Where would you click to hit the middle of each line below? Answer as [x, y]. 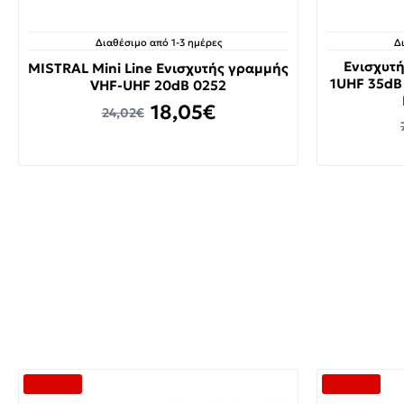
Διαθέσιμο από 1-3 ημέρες [158, 42]
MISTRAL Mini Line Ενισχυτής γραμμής [158, 68]
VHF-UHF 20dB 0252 [158, 85]
